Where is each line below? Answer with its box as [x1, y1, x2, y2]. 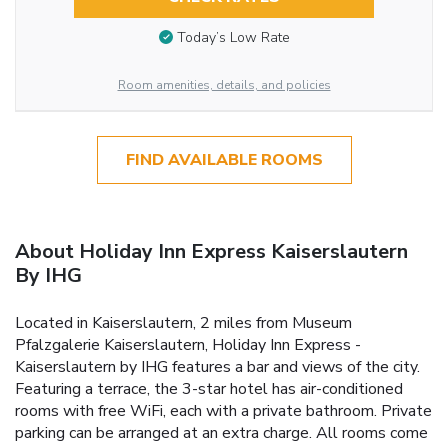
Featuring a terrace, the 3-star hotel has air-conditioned [15, 377, 403, 400]
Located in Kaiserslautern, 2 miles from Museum [15, 311, 352, 334]
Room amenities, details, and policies [117, 76, 331, 93]
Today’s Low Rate [176, 28, 290, 48]
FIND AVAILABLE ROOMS [125, 148, 323, 171]
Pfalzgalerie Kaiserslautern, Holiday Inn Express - [15, 333, 361, 356]
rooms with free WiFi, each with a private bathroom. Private [15, 399, 432, 422]
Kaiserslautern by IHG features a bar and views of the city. [15, 355, 420, 378]
